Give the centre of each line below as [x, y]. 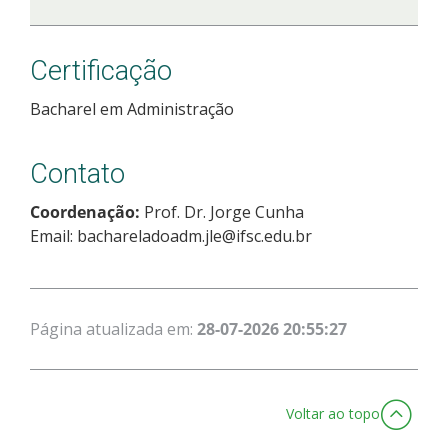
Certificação [101, 70]
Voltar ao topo [333, 413]
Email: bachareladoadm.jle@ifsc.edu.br [171, 235]
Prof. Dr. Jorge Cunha [224, 211]
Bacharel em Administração [132, 108]
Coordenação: [87, 211]
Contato [77, 173]
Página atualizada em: [113, 328]
